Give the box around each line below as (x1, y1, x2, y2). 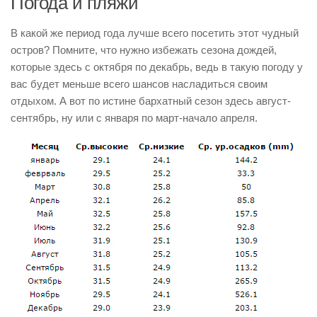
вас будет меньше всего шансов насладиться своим (11, 77, 267, 90)
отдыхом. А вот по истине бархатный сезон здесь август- (11, 94, 291, 107)
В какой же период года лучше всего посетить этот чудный (11, 26, 299, 39)
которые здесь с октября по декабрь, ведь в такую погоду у (11, 60, 303, 73)
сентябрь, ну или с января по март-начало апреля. (11, 111, 258, 124)
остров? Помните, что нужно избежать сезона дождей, (11, 43, 277, 56)
